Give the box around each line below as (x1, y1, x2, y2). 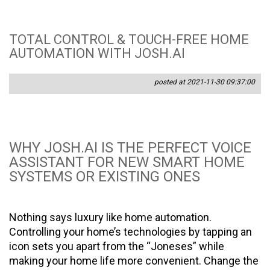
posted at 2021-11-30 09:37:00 (154, 78, 255, 87)
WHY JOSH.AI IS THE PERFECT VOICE (9, 139, 251, 157)
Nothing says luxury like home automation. (9, 211, 212, 224)
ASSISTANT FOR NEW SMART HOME (9, 154, 245, 171)
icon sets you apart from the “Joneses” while (9, 240, 224, 253)
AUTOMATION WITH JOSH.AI (9, 46, 185, 61)
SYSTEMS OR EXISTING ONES (9, 168, 200, 186)
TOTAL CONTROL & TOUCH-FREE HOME (9, 32, 249, 48)
